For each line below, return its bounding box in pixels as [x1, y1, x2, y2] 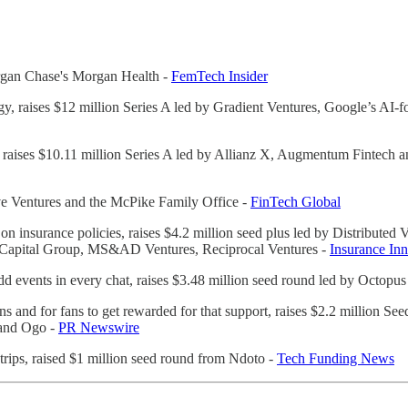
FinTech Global [250, 193, 341, 209]
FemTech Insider [171, 67, 268, 84]
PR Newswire [58, 319, 139, 335]
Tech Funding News [277, 350, 394, 366]
